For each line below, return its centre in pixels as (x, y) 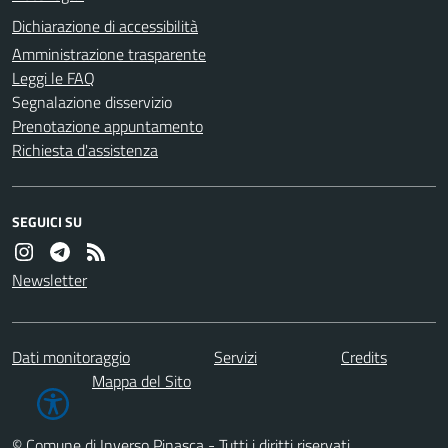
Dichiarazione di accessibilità (105, 25)
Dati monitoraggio (71, 356)
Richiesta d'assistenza (85, 149)
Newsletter (49, 279)
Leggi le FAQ (53, 77)
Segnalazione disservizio (92, 101)
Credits (364, 356)
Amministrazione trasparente (109, 53)
